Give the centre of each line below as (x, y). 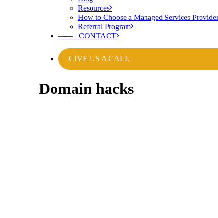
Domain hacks (86, 89)
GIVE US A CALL (99, 59)
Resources (94, 8)
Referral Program (104, 27)
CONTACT (93, 36)
